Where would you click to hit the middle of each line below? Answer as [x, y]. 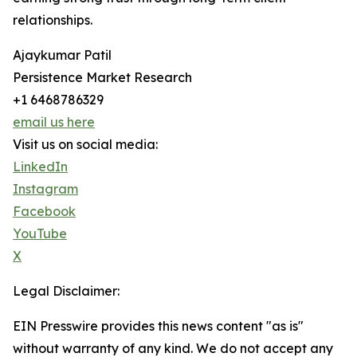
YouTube [40, 234]
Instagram [45, 189]
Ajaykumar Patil [62, 55]
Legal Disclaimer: [66, 291]
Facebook [44, 212]
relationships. [53, 20]
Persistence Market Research [102, 78]
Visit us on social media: [85, 145]
